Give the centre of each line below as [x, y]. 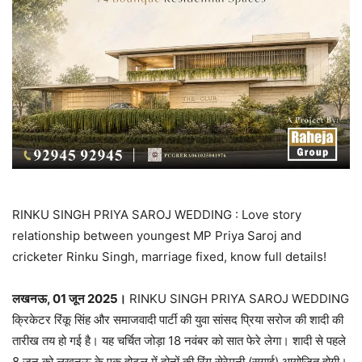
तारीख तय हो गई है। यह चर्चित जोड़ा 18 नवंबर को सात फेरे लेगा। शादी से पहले [179, 340]
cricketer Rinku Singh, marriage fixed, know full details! [169, 256]
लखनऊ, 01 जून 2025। [69, 298]
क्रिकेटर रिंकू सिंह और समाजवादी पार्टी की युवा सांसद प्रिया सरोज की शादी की [178, 319]
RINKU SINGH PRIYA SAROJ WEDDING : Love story [157, 214]
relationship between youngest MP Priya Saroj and [157, 235]
